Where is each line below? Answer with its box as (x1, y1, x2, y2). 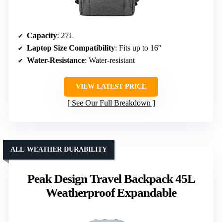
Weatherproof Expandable (46, 185, 176, 199)
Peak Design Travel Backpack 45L (27, 171, 195, 185)
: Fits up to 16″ (115, 43, 162, 52)
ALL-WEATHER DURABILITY (10, 145, 107, 153)
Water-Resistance (27, 55, 85, 64)
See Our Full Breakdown (71, 98, 151, 107)
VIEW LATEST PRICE (76, 82, 146, 90)
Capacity (27, 31, 57, 40)
